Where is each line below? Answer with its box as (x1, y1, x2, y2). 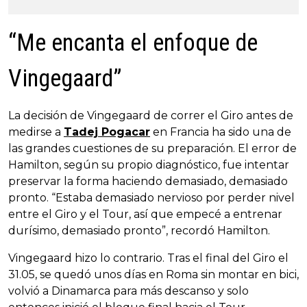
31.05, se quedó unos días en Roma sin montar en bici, (8, 267, 299, 281)
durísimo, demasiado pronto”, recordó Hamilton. (8, 223, 270, 237)
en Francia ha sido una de (150, 125, 291, 138)
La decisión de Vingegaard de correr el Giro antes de (8, 108, 293, 122)
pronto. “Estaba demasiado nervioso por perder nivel (8, 191, 295, 204)
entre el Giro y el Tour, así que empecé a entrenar (8, 207, 282, 221)
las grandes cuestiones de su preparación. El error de (8, 141, 297, 155)
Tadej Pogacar (64, 125, 150, 138)
